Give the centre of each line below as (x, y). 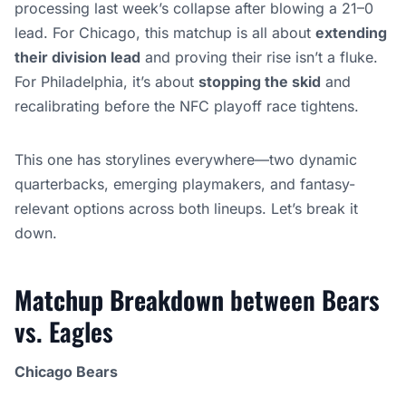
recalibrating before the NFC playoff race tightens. (187, 106)
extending (351, 33)
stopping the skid (260, 82)
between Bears (302, 300)
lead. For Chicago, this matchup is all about (165, 33)
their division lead (77, 57)
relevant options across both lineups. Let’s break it (186, 208)
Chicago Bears (66, 372)
